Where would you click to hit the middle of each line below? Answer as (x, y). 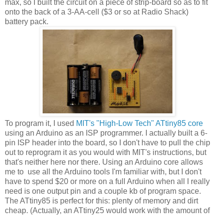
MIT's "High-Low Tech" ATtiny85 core (139, 124)
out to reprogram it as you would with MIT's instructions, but (106, 153)
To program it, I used (40, 124)
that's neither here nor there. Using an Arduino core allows (104, 162)
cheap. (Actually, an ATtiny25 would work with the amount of (107, 211)
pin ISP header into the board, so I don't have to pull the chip (108, 143)
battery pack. (27, 22)
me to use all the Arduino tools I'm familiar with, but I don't (103, 172)
